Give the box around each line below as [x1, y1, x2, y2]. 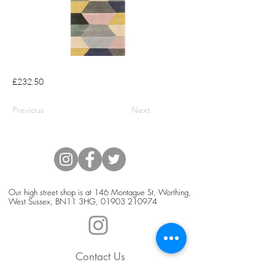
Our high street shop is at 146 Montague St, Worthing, [9, 186, 191, 198]
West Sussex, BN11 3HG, [9, 195, 101, 207]
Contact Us [75, 249, 125, 263]
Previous [12, 104, 44, 115]
